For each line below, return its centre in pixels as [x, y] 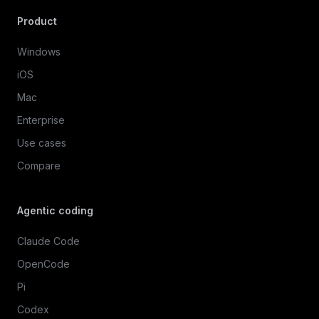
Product [37, 21]
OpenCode [43, 264]
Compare [39, 166]
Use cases [42, 143]
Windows [39, 52]
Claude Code [48, 241]
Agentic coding [55, 211]
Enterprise [41, 120]
